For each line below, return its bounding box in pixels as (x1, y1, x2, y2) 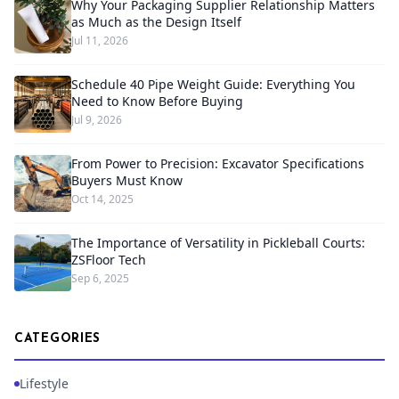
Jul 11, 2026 (71, 33, 128, 48)
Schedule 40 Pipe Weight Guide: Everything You (71, 76, 355, 93)
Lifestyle (20, 375, 69, 392)
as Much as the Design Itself (71, 13, 241, 30)
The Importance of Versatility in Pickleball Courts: (71, 234, 365, 251)
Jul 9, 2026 (71, 112, 122, 127)
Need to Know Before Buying (71, 93, 243, 110)
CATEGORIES (14, 332, 101, 346)
